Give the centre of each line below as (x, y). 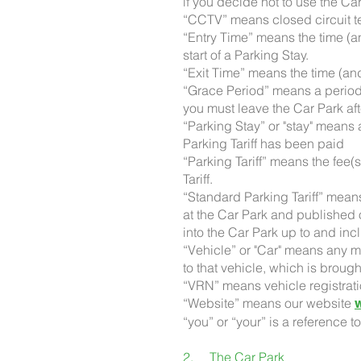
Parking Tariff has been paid (263, 143)
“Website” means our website (269, 303)
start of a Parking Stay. (246, 55)
